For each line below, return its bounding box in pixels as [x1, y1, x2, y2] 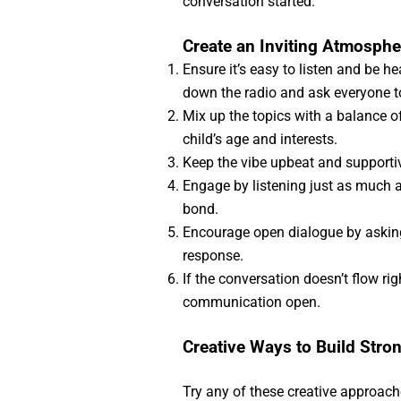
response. [182, 247, 243, 264]
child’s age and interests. [182, 131, 337, 148]
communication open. [182, 294, 320, 311]
